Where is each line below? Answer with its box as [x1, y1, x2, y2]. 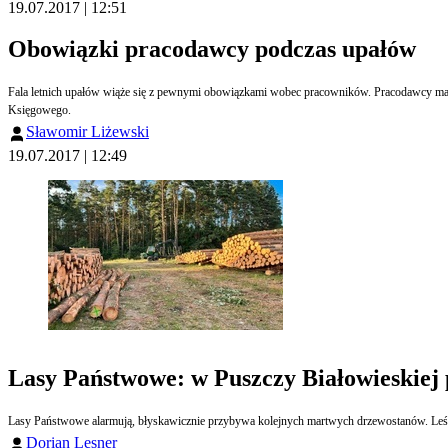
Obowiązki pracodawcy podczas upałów [8, 36, 416, 63]
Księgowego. [8, 103, 71, 118]
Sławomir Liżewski [26, 123, 149, 141]
